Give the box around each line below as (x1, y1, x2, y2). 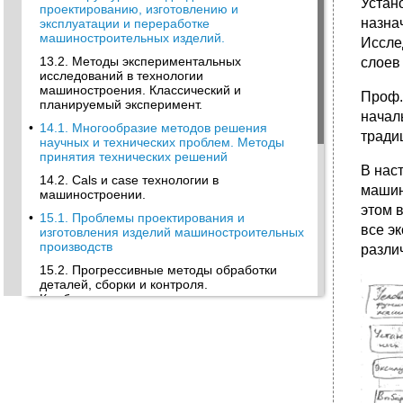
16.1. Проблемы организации (40, 329, 212, 344)
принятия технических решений (40, 149, 228, 164)
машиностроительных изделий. (40, 31, 225, 45)
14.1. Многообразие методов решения (40, 121, 267, 135)
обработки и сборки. (40, 306, 159, 320)
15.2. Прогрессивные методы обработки (40, 263, 277, 277)
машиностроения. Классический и (40, 83, 241, 97)
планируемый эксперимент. (40, 97, 202, 112)
